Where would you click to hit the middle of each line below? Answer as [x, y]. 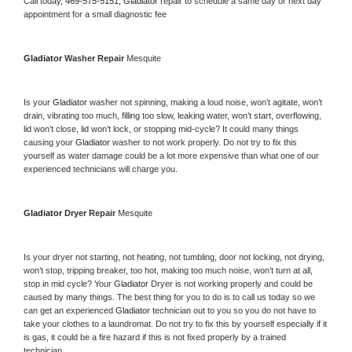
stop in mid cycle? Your [69, 283]
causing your [49, 142]
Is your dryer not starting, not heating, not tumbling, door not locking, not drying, [174, 257]
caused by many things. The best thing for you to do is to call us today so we [169, 297]
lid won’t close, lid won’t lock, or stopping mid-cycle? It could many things [161, 128]
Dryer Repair [91, 213]
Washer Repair [95, 58]
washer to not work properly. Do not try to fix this [205, 142]
